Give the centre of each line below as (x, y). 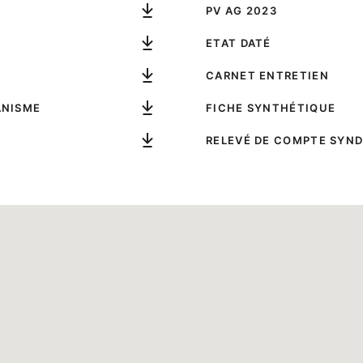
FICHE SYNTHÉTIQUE (271, 108)
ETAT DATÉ (239, 43)
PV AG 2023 (241, 11)
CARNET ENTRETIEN (267, 76)
